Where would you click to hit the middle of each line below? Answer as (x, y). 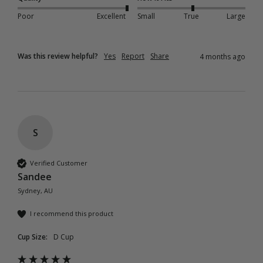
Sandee (35, 176)
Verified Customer (59, 163)
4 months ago (222, 56)
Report (133, 56)
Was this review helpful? (58, 56)
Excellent (111, 16)
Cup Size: (33, 237)
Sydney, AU (35, 190)
